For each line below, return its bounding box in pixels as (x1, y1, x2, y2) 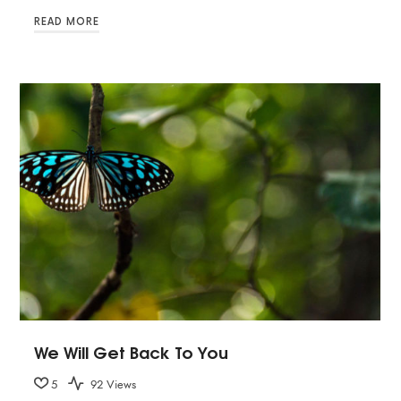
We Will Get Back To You (34, 339, 228, 365)
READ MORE (34, 15, 99, 28)
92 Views (87, 377, 137, 394)
